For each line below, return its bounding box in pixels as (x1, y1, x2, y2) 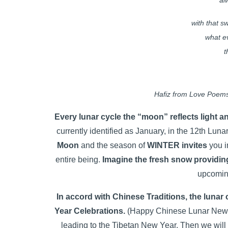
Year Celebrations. (54, 207, 125, 215)
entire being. (55, 155, 102, 164)
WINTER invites (147, 141, 208, 150)
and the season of (79, 141, 148, 150)
